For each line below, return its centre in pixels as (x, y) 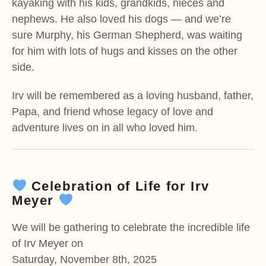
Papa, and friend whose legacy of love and (113, 112)
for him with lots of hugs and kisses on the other (125, 51)
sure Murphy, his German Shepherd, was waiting (127, 35)
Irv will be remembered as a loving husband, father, (133, 96)
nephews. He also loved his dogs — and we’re (121, 19)
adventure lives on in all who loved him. (105, 128)
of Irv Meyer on (47, 244)
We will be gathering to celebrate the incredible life (131, 228)
